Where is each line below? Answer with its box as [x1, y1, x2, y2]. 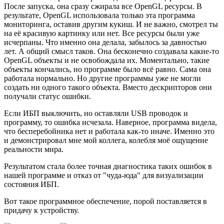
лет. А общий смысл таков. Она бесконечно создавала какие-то [4, 46, 219, 55]
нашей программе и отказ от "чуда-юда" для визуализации [4, 170, 203, 179]
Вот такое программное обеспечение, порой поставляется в [4, 196, 207, 205]
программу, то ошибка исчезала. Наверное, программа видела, [4, 117, 217, 126]
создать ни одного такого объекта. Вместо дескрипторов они [4, 82, 212, 91]
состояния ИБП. [4, 179, 59, 188]
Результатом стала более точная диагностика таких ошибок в [4, 161, 212, 170]
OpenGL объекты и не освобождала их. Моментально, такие [4, 55, 209, 64]
